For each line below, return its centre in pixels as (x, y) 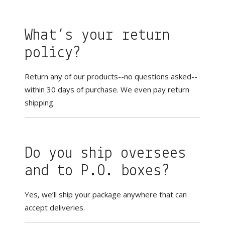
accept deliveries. (55, 207)
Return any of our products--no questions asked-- (111, 76)
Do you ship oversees (106, 154)
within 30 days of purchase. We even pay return (107, 89)
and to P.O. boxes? (97, 171)
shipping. (40, 102)
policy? (53, 53)
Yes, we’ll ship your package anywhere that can (106, 194)
